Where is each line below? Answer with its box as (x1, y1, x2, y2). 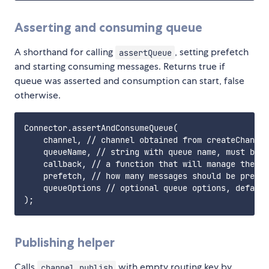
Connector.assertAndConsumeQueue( (24, 122, 178, 134)
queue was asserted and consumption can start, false (14, 74, 244, 88)
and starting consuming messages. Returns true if (14, 60, 225, 73)
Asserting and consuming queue (14, 20, 202, 35)
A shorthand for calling (14, 46, 115, 59)
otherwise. (14, 89, 61, 102)
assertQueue (118, 47, 172, 58)
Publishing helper (14, 235, 115, 250)
